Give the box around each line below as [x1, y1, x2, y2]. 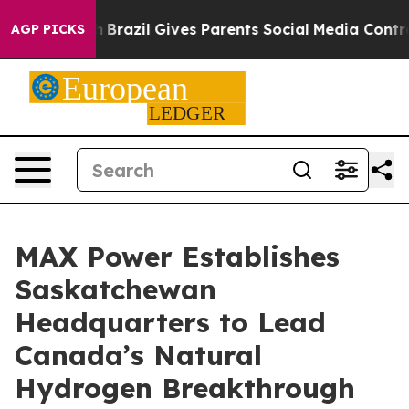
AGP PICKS [11, 21, 85, 37]
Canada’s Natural [15, 338, 262, 372]
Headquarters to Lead [15, 305, 326, 340]
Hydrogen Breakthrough [15, 371, 355, 405]
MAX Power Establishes [15, 239, 340, 274]
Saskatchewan [15, 272, 216, 307]
